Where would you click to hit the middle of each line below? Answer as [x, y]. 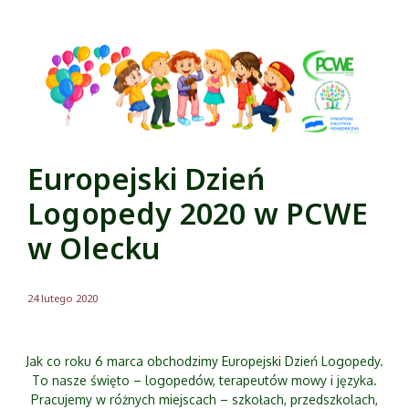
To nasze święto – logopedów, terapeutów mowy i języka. [204, 381]
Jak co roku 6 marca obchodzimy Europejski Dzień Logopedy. [204, 362]
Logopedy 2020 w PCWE [198, 214]
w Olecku [94, 248]
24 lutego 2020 [63, 299]
